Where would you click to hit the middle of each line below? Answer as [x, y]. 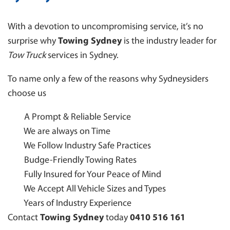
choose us [27, 94]
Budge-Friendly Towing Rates [72, 160]
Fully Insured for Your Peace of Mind [84, 175]
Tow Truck [27, 56]
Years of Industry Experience [70, 204]
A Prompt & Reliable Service [69, 117]
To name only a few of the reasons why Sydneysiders [108, 79]
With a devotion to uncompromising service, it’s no [106, 27]
